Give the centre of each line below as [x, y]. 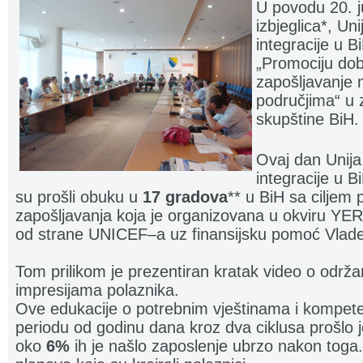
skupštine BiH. [307, 119]
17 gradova [185, 197]
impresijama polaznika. [97, 290]
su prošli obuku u [79, 197]
